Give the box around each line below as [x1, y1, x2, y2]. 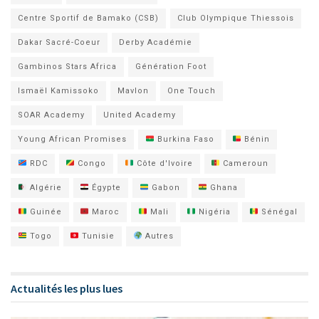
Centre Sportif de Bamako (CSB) [18, 13, 159, 23]
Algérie [26, 182, 62, 192]
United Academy [103, 110, 176, 120]
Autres [142, 231, 174, 241]
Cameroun [220, 158, 269, 168]
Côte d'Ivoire [133, 158, 193, 168]
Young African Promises [18, 134, 127, 144]
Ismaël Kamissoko [18, 85, 99, 95]
